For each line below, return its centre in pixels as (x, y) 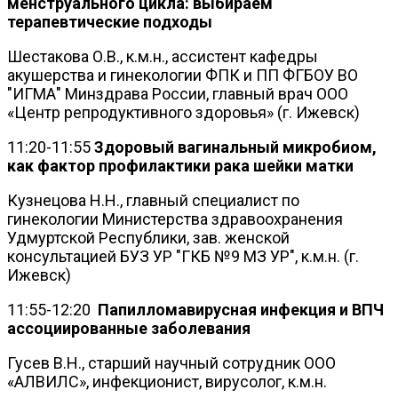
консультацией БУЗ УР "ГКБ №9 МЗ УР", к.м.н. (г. (183, 256)
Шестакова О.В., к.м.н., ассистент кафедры (163, 56)
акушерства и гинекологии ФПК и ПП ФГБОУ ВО (183, 75)
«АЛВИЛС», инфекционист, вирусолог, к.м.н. (167, 381)
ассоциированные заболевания (129, 328)
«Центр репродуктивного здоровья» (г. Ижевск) (183, 112)
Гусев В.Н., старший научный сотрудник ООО (171, 362)
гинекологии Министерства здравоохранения (175, 219)
